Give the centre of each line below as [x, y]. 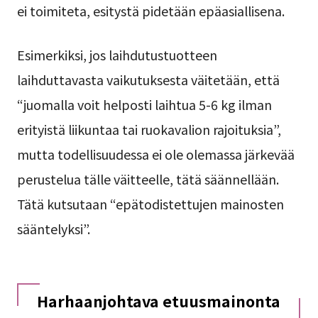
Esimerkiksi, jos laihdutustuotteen [117, 54]
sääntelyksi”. [53, 228]
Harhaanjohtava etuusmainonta [158, 301]
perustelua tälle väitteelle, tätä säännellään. [148, 179]
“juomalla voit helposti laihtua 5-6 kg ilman [144, 104]
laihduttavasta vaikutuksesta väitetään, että [148, 79]
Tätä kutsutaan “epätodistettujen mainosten [150, 203]
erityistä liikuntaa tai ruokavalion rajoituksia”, [149, 129]
